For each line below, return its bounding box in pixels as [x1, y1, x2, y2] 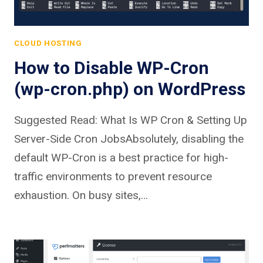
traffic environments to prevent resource [14, 169, 212, 183]
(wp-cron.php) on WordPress [14, 78, 245, 99]
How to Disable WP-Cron [14, 57, 209, 78]
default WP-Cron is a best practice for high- [14, 150, 228, 164]
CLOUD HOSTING [14, 38, 82, 48]
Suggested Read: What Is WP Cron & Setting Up [14, 113, 247, 127]
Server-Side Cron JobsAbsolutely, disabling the [14, 131, 244, 146]
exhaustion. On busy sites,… [14, 188, 148, 202]
